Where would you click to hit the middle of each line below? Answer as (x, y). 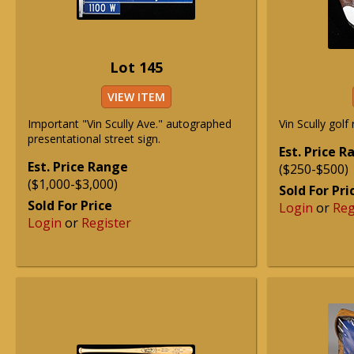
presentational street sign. (94, 139)
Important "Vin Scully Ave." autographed (130, 124)
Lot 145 (136, 67)
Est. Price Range (78, 167)
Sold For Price (70, 205)
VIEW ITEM (136, 97)
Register (106, 223)
